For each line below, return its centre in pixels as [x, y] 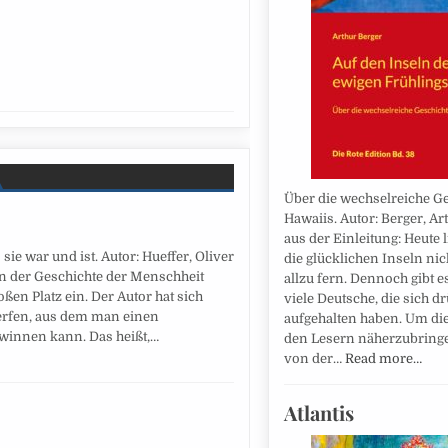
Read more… [383, 359]
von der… [314, 359]
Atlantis [318, 413]
